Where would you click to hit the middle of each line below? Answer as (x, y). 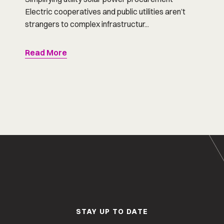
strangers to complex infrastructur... (87, 24)
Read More (46, 53)
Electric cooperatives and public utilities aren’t (105, 12)
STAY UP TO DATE (112, 212)
